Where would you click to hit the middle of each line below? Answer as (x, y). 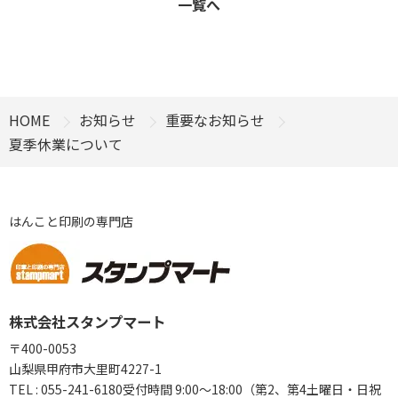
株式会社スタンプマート (87, 322)
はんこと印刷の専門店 (71, 221)
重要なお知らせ (215, 120)
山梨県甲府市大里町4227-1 (85, 369)
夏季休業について (66, 144)
